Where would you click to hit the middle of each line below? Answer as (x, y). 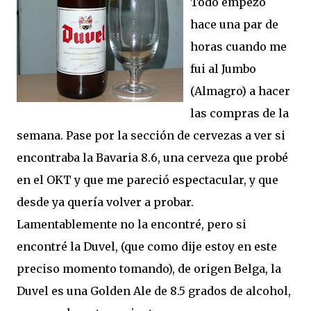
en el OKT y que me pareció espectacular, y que (148, 180)
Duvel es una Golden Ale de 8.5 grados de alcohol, (154, 291)
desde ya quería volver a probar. (105, 202)
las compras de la (239, 113)
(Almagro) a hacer (240, 91)
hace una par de (234, 24)
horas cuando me (238, 47)
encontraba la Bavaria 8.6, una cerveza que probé (152, 158)
